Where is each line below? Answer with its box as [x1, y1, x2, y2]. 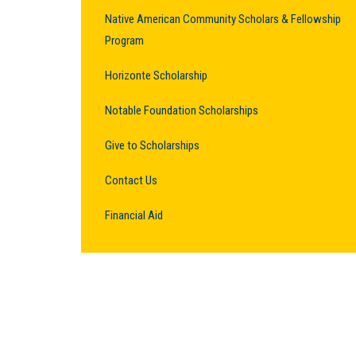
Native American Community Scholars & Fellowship [105, 11, 341, 26]
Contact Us [105, 172, 157, 188]
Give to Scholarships [105, 137, 199, 153]
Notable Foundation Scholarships [105, 103, 258, 118]
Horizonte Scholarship [105, 68, 207, 83]
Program [105, 33, 144, 48]
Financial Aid [105, 207, 163, 222]
